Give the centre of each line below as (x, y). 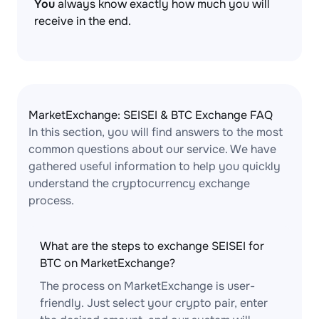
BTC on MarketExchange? (108, 263)
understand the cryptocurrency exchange (139, 183)
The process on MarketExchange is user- (147, 286)
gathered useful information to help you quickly (155, 166)
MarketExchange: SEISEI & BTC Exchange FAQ (151, 115)
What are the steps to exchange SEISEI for (152, 246)
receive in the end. (83, 21)
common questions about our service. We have (152, 149)
